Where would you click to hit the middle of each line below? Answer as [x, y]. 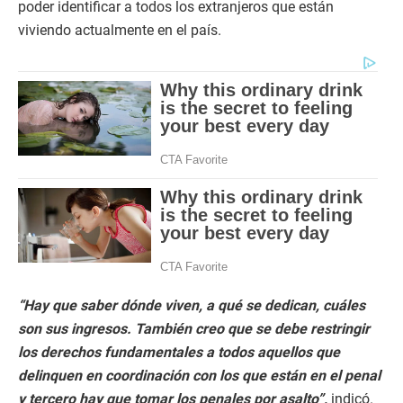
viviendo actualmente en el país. [120, 31]
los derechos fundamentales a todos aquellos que [179, 353]
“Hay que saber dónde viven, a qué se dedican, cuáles [192, 306]
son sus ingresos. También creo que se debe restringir [194, 329]
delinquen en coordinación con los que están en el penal [199, 376]
